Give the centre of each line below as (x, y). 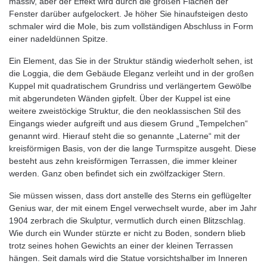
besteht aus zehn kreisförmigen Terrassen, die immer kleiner (123, 161)
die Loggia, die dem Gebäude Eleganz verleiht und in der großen (131, 73)
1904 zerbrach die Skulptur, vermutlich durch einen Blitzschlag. (127, 221)
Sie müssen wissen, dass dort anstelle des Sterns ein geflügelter (130, 195)
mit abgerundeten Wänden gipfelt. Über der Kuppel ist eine (120, 98)
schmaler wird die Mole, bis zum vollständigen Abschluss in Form (131, 26)
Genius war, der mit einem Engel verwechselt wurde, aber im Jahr (133, 208)
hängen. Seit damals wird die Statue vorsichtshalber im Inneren (128, 258)
